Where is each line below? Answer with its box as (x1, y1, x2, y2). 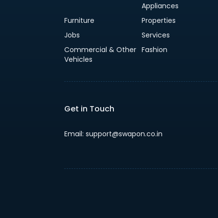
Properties (142, 15, 176, 25)
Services (142, 30, 170, 40)
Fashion (142, 44, 168, 54)
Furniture (64, 15, 94, 25)
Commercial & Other (64, 44, 136, 54)
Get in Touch (64, 103, 114, 114)
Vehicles (64, 54, 92, 64)
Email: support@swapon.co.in (64, 128, 163, 139)
